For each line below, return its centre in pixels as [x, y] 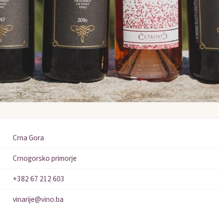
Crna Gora [28, 138]
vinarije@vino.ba [38, 200]
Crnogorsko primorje [45, 159]
